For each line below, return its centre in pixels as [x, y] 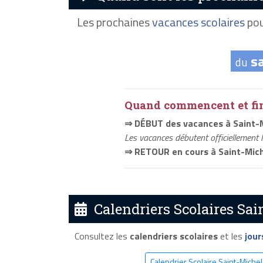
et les [231, 236]
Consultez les [102, 236]
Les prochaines [114, 22]
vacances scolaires [198, 22]
